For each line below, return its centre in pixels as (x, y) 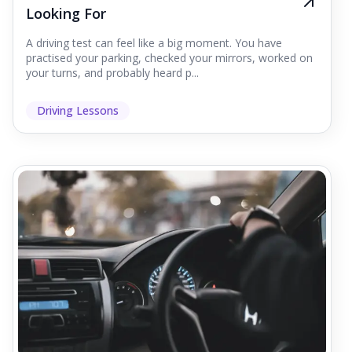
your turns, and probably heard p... (112, 73)
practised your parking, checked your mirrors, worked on (169, 58)
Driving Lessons (78, 111)
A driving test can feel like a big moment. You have (154, 43)
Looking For (66, 14)
